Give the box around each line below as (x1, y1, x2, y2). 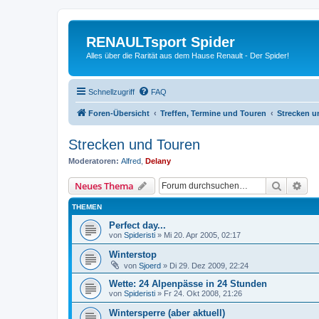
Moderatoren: (68, 156, 119, 165)
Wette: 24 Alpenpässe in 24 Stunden (109, 278, 267, 289)
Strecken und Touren (68, 136, 200, 152)
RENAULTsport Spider (86, 34, 235, 50)
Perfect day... (109, 220, 166, 231)
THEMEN (72, 203, 102, 211)
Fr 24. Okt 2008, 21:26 (164, 289, 242, 298)
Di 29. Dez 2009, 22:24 (169, 261, 249, 270)
